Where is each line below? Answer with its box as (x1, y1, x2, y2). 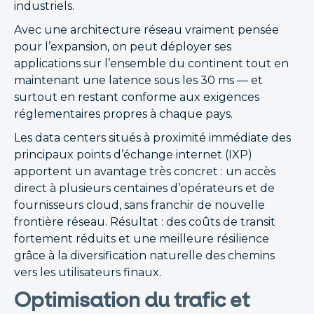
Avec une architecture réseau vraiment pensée (14, 23, 279, 36)
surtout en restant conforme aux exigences (14, 90, 259, 104)
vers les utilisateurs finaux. (14, 266, 161, 279)
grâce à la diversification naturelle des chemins (14, 249, 275, 262)
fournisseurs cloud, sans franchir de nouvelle (14, 198, 265, 212)
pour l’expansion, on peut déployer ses (14, 40, 231, 53)
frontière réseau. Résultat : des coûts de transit (14, 215, 275, 228)
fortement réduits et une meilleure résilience (14, 232, 269, 245)
